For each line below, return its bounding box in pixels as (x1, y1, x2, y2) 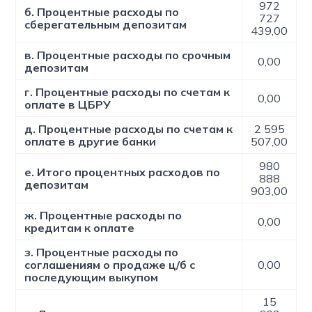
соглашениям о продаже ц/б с (24, 258, 196, 272)
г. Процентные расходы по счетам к (24, 85, 231, 99)
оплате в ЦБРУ (24, 97, 111, 111)
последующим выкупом (24, 270, 159, 284)
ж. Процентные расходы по (24, 208, 182, 222)
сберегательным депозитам (24, 17, 187, 31)
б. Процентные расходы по (24, 5, 180, 19)
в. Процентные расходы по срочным (24, 48, 231, 62)
